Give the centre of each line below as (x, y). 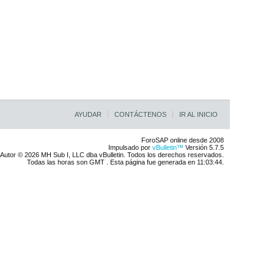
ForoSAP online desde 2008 (183, 140)
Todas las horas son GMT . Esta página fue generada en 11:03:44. (125, 162)
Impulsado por (130, 147)
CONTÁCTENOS (140, 114)
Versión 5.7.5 (204, 147)
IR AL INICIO (198, 114)
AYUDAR (88, 114)
